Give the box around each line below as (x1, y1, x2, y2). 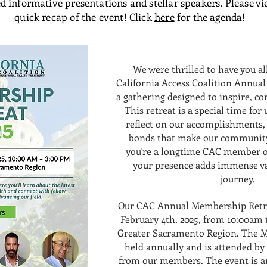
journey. (221, 172, 255, 185)
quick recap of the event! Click (14, 10, 154, 23)
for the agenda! (176, 10, 248, 23)
